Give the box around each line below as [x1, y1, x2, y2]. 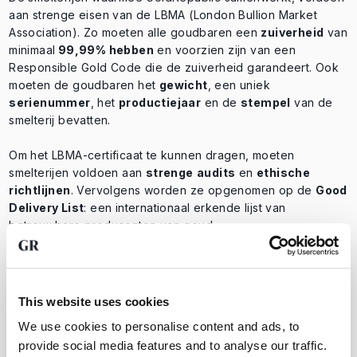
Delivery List [9, 201, 84, 215]
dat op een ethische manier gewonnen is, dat [9, 288, 265, 303]
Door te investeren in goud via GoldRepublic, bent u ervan [9, 253, 335, 268]
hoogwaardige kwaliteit [194, 271, 336, 285]
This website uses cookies [18, 294, 170, 308]
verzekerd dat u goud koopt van [9, 271, 195, 285]
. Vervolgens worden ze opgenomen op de [70, 183, 316, 198]
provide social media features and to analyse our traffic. [18, 339, 328, 353]
